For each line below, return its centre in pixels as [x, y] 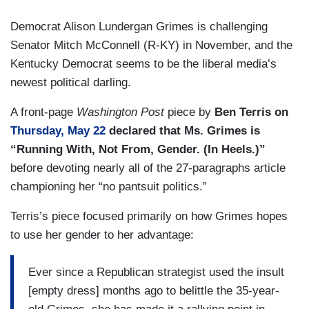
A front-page [43, 112]
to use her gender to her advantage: [104, 235]
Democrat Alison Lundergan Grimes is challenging [139, 27]
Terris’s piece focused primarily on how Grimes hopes [149, 217]
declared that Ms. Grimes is [183, 131]
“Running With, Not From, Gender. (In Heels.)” [138, 150]
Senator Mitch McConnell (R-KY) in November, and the [151, 46]
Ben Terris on [250, 112]
